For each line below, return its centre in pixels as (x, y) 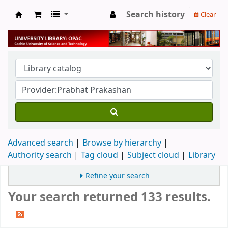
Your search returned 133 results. (109, 197)
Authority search (40, 155)
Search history (155, 15)
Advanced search (40, 143)
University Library (56, 26)
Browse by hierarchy (122, 143)
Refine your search (118, 176)
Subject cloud (153, 155)
